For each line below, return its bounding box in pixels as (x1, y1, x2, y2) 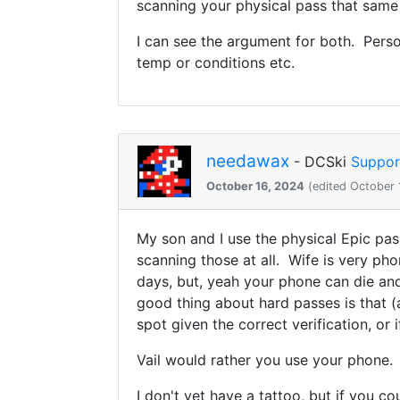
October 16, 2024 (205, 179, 304, 193)
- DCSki (288, 153, 351, 171)
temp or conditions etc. (137, 54, 299, 72)
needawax (205, 150, 289, 172)
